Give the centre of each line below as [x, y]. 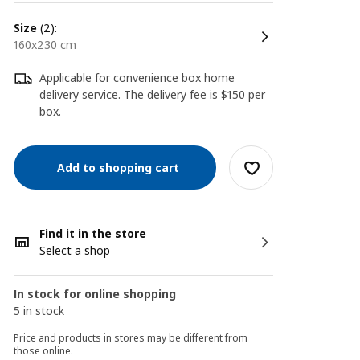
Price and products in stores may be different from [131, 338]
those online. [44, 351]
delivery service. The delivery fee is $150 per [153, 94]
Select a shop [75, 250]
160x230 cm [48, 45]
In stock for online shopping [95, 294]
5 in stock [39, 311]
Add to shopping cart [115, 167]
